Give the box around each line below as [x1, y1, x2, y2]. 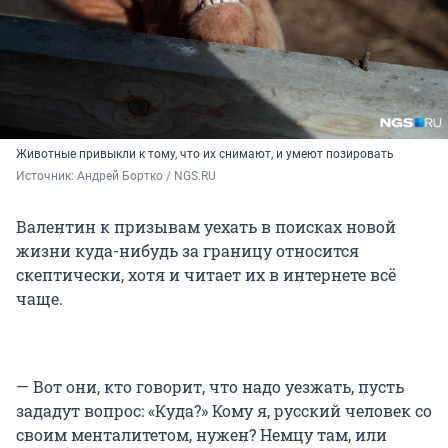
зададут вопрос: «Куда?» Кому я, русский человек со [16, 400, 432, 422]
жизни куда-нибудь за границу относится [16, 240, 359, 262]
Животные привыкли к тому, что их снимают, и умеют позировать [16, 147, 394, 162]
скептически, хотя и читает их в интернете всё [16, 264, 396, 286]
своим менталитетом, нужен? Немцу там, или [16, 424, 387, 446]
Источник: [16, 169, 77, 184]
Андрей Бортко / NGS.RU [77, 169, 216, 184]
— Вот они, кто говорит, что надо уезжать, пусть [16, 376, 404, 398]
